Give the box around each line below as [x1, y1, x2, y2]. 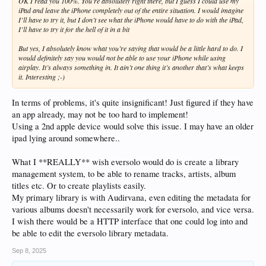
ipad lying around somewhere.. [12, 132, 120, 144]
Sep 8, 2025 [12, 247, 46, 255]
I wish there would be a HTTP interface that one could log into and [12, 216, 248, 227]
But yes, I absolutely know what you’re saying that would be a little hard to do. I [18, 43, 243, 53]
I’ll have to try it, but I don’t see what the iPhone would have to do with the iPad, [18, 14, 243, 24]
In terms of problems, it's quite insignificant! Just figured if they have [12, 97, 254, 109]
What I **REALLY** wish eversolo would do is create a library [12, 156, 239, 168]
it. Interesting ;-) [18, 71, 65, 81]
